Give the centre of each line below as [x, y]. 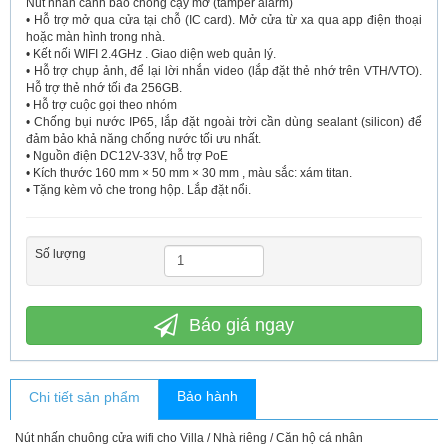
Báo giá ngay [241, 324]
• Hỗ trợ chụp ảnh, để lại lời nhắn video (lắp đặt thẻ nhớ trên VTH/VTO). [224, 70]
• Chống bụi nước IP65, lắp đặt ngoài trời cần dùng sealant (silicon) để [224, 121]
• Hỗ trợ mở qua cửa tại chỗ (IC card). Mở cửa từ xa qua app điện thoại [224, 19]
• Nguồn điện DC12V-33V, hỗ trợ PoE [127, 155]
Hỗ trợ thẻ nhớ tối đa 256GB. [104, 87]
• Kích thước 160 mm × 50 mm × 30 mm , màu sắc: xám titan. [189, 172]
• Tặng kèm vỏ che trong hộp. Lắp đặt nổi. [138, 189]
